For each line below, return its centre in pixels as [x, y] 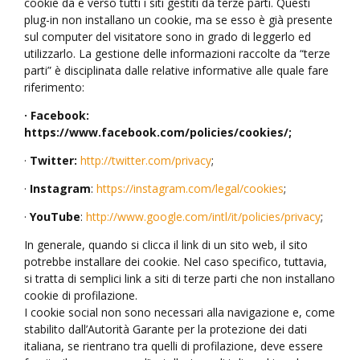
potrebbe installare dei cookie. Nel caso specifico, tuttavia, [176, 262]
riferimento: [54, 88]
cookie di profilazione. [81, 296]
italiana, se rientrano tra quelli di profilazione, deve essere [174, 346]
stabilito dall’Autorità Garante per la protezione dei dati [166, 329]
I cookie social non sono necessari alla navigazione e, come [180, 313]
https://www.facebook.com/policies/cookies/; [158, 133]
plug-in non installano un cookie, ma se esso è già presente [178, 20]
